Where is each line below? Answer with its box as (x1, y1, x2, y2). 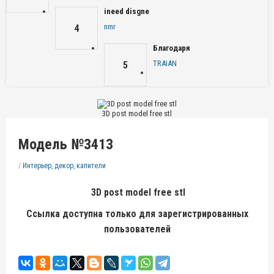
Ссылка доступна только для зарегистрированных (26, 207, 248, 220)
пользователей (103, 223, 171, 235)
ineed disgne (104, 7, 149, 16)
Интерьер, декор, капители (23, 161, 106, 170)
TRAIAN (153, 59, 177, 68)
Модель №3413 (18, 135, 113, 153)
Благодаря (153, 43, 190, 53)
